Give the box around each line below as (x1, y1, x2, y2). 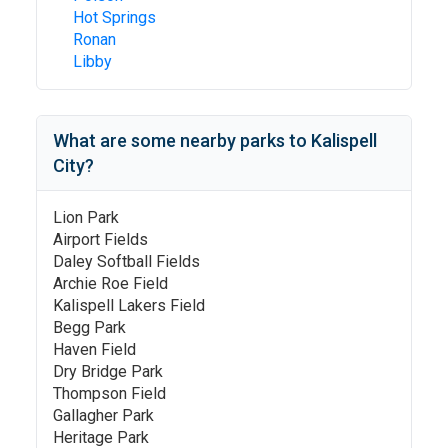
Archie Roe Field (53, 274, 168, 293)
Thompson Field (53, 384, 166, 403)
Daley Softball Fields (53, 252, 200, 271)
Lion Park (53, 208, 119, 227)
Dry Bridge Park (53, 362, 163, 381)
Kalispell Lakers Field (53, 296, 205, 315)
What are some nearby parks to (53, 130, 311, 151)
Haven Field (53, 340, 136, 359)
